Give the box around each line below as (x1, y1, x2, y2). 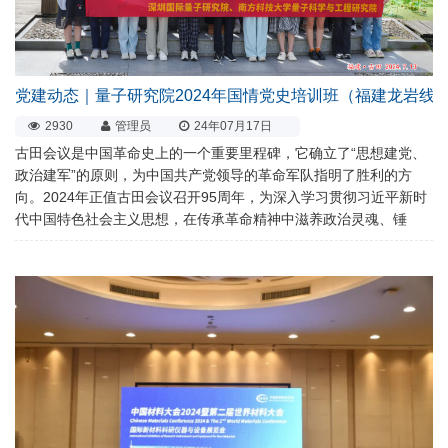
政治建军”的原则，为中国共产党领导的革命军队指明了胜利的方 (15, 166, 412, 183)
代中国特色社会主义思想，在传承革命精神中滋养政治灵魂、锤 (15, 210, 407, 227)
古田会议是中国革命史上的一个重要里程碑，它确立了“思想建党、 (15, 144, 426, 161)
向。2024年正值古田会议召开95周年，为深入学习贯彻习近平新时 (15, 188, 427, 205)
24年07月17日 (194, 118, 272, 133)
